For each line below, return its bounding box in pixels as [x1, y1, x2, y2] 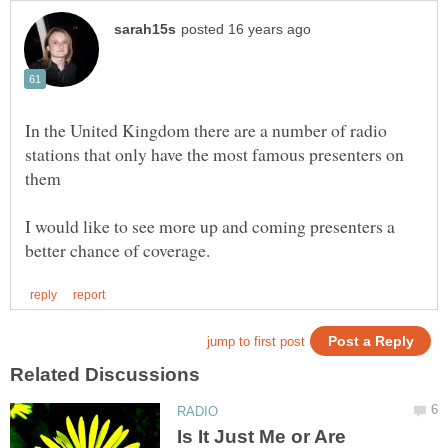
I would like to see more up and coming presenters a [25, 213, 395, 238]
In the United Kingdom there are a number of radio [25, 117, 387, 142]
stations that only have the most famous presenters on [25, 141, 404, 166]
